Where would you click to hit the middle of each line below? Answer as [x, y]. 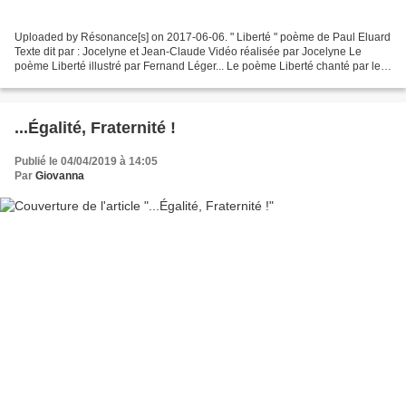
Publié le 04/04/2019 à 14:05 [86, 162]
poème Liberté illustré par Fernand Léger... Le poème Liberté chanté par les [200, 67]
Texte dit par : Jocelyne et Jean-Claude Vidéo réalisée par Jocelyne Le [188, 52]
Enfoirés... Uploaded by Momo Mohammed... [124, 81]
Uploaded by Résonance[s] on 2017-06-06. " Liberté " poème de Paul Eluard [203, 38]
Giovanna [60, 176]
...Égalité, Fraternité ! [95, 128]
